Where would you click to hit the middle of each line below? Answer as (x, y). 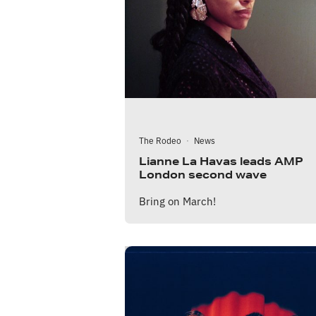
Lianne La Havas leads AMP (221, 162)
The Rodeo (160, 140)
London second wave (203, 175)
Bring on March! (177, 201)
